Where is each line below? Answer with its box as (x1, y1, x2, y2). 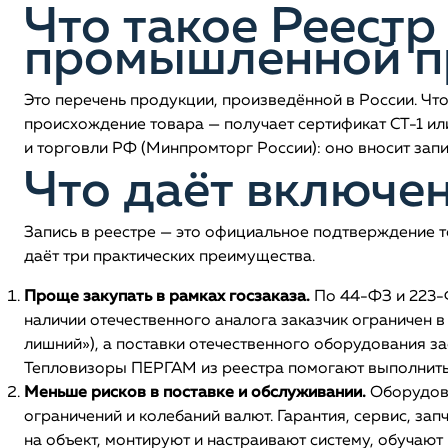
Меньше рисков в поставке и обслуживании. (24, 385, 366, 401)
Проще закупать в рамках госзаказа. (24, 289, 310, 305)
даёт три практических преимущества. (24, 249, 315, 265)
